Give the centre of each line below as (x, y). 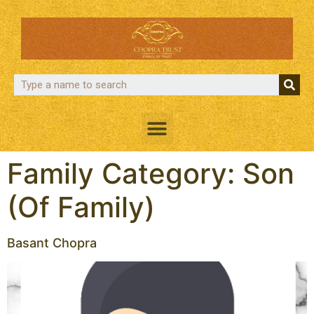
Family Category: (125, 174)
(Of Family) (81, 207)
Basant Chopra (52, 243)
